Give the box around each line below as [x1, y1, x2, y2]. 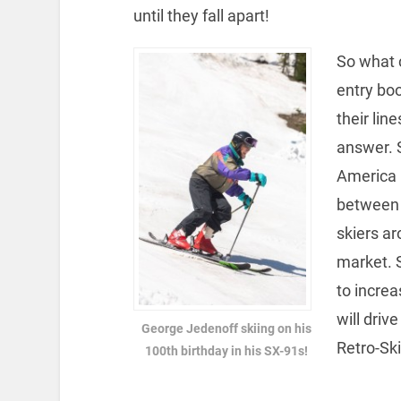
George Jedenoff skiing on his [141, 320, 312, 337]
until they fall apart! [132, 5, 269, 25]
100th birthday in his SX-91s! [145, 343, 309, 359]
